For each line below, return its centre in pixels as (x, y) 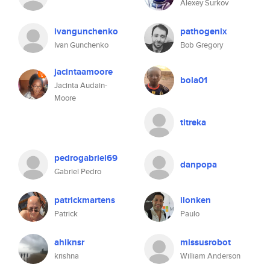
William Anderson (210, 256)
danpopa (199, 165)
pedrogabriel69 (86, 158)
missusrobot (206, 242)
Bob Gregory (202, 45)
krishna (67, 256)
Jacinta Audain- (81, 85)
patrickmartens (85, 200)
